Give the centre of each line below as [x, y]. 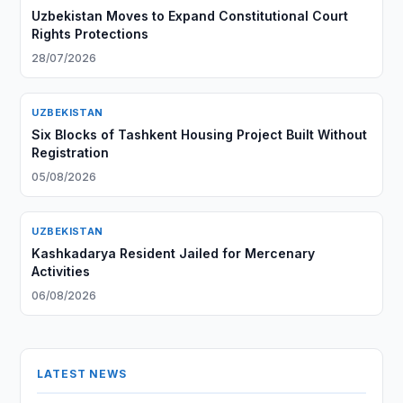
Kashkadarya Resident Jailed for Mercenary [174, 253]
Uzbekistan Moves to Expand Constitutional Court [190, 16]
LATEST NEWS [82, 374]
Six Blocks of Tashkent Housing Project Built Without [200, 134]
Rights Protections [90, 34]
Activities [61, 271]
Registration [71, 152]
